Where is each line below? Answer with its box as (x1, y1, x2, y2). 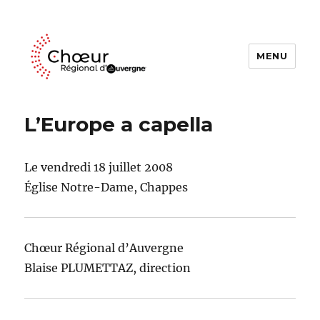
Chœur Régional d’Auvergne (24, 240, 184, 255)
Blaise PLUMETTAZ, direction (24, 260, 191, 275)
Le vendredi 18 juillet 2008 (24, 159, 174, 174)
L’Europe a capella (24, 111, 214, 136)
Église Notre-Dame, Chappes (24, 179, 189, 194)
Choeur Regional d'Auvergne (24, 91, 275, 112)
